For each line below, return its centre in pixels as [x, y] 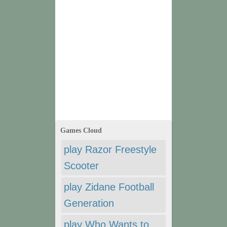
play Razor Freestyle [110, 150]
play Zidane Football [109, 187]
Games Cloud [81, 131]
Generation [89, 203]
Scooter [81, 166]
